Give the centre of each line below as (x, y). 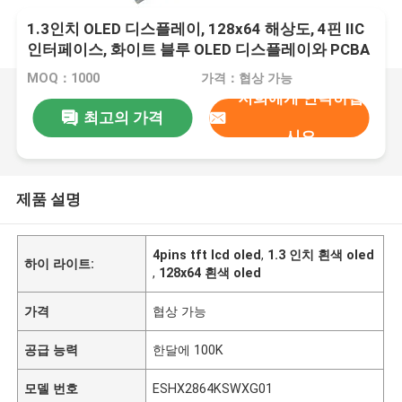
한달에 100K (188, 350)
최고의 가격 (123, 117)
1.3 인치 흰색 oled (321, 254)
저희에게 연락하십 (300, 98)
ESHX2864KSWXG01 (213, 388)
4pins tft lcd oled (207, 254)
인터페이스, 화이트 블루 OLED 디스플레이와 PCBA (199, 50)
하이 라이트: (60, 263)
